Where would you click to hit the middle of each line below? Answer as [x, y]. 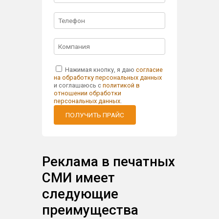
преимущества [90, 210]
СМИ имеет [79, 177]
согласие [150, 70]
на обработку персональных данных [108, 77]
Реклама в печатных [109, 161]
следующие [80, 194]
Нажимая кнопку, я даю [100, 70]
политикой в [121, 85]
